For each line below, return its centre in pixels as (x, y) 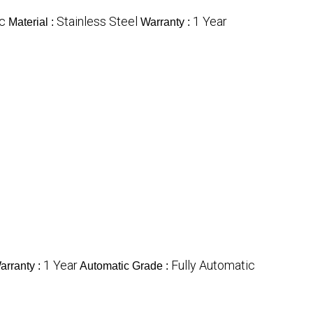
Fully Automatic (213, 265)
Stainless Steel (97, 22)
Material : (32, 22)
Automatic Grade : (125, 266)
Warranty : (167, 22)
